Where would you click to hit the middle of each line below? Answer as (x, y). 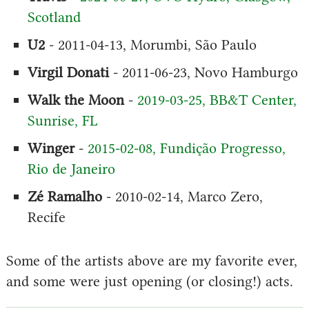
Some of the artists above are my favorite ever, (151, 261)
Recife (46, 217)
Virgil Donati (68, 72)
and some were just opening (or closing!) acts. (149, 281)
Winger (51, 148)
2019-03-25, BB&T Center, (217, 99)
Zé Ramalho (64, 196)
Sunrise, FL (62, 120)
